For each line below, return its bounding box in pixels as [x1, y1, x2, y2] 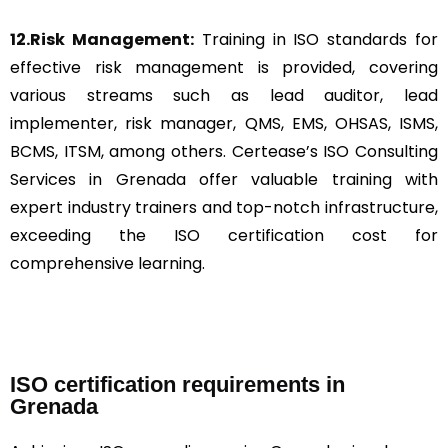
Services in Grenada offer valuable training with [10, 167, 438, 191]
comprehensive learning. [10, 251, 205, 275]
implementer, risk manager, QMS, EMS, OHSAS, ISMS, [10, 111, 438, 135]
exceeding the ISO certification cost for [10, 223, 438, 247]
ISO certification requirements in [10, 371, 345, 397]
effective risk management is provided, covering [10, 55, 438, 79]
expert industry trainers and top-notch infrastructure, [10, 195, 438, 219]
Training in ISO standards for [193, 27, 439, 51]
